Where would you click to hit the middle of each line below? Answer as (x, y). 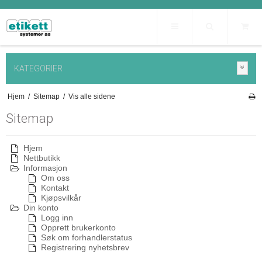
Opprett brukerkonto (78, 228)
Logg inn (57, 218)
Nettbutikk (42, 158)
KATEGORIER (38, 68)
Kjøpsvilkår (61, 198)
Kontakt (55, 188)
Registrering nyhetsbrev (85, 248)
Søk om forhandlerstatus (87, 238)
